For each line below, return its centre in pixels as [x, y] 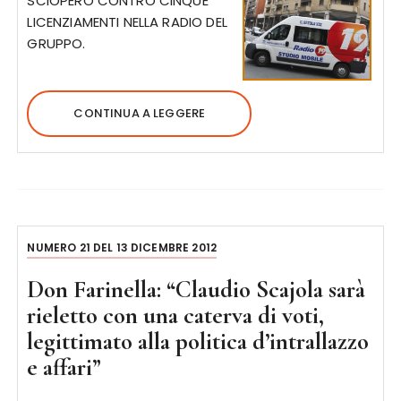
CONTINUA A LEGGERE [140, 113]
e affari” [64, 367]
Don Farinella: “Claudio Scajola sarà [196, 290]
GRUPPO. [56, 43]
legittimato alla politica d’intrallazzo [198, 341]
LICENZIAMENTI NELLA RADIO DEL [127, 22]
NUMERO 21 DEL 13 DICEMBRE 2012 [122, 247]
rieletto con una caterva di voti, [176, 316]
